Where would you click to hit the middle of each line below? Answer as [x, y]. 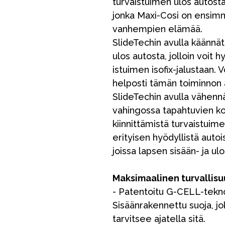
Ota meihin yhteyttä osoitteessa [150, 105]
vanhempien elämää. [157, 29]
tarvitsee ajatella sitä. [159, 219]
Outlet [16, 105]
